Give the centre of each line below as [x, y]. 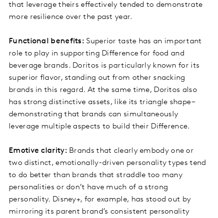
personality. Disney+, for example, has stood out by [100, 200]
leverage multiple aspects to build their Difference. [100, 127]
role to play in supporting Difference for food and [97, 54]
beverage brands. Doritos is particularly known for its [104, 66]
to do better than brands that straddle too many [96, 175]
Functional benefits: [46, 42]
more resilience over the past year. [71, 17]
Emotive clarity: [38, 151]
